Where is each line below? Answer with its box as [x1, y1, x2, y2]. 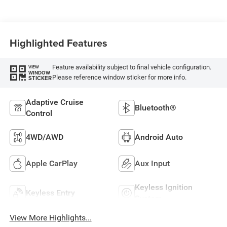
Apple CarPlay [25, 159, 78, 169]
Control [25, 108, 52, 119]
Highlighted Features [9, 35, 107, 50]
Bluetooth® [135, 103, 176, 113]
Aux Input [135, 159, 170, 169]
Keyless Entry [25, 188, 75, 198]
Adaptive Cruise [25, 97, 84, 107]
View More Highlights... [9, 212, 92, 222]
